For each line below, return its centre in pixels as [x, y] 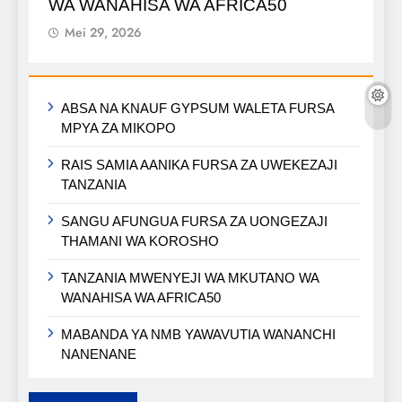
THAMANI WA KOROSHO [140, 240]
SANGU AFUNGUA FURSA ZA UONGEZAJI [194, 221]
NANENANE [99, 354]
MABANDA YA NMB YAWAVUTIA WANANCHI [198, 334]
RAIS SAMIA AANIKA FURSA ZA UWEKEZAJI [199, 164]
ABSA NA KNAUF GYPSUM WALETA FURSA [198, 108]
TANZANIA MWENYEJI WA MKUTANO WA [190, 277]
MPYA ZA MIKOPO [118, 127]
